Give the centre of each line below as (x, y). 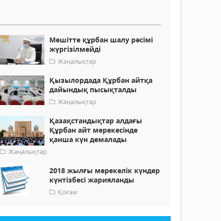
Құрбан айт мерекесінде (94, 130)
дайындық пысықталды (93, 90)
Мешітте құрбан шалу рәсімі (101, 40)
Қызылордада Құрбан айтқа (101, 80)
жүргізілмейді (75, 49)
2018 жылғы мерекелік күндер (105, 171)
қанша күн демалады (88, 140)
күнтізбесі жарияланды (92, 180)
